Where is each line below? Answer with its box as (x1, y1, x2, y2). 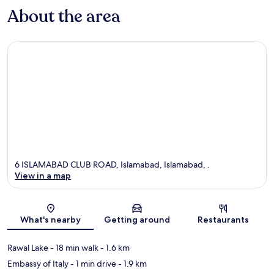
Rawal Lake (7, 242, 48, 254)
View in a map (15, 170, 71, 182)
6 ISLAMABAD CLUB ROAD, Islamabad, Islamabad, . (15, 159, 210, 171)
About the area (7, 4, 120, 28)
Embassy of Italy (7, 258, 68, 270)
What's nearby (20, 214, 81, 226)
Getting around (103, 214, 170, 226)
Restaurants (198, 214, 250, 226)
